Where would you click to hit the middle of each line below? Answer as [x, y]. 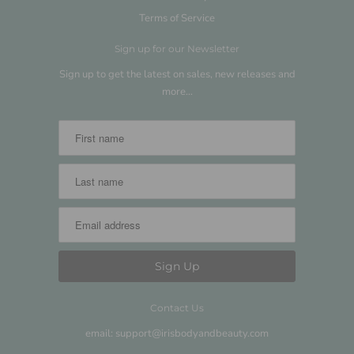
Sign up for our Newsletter [177, 48]
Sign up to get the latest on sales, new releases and [177, 74]
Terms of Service [177, 18]
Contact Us [177, 308]
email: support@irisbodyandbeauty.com [177, 334]
